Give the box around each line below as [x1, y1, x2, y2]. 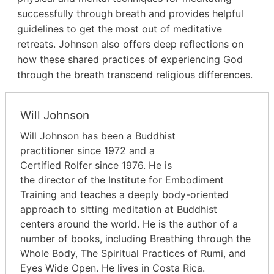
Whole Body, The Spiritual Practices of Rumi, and [20, 247, 246, 260]
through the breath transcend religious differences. [17, 68, 253, 81]
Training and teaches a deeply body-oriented [20, 188, 229, 201]
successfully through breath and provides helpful [17, 7, 243, 20]
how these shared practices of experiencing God [17, 53, 243, 66]
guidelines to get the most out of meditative [17, 23, 222, 35]
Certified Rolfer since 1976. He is [20, 159, 172, 172]
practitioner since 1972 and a [20, 144, 155, 157]
